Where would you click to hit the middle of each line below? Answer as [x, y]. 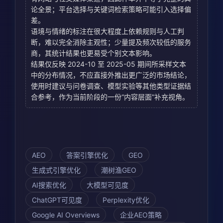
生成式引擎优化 [56, 170]
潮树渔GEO [119, 170]
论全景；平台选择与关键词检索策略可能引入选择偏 [111, 9]
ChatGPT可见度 [57, 200]
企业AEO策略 [141, 215]
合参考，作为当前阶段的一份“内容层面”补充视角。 [110, 97]
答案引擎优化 [87, 155]
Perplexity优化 [126, 200]
